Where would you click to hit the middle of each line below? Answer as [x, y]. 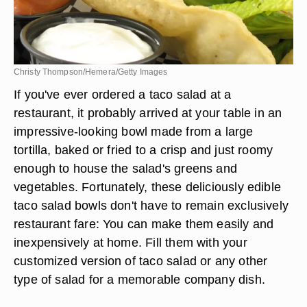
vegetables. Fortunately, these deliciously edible [148, 187]
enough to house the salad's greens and [125, 168]
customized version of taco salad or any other [141, 261]
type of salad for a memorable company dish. [139, 279]
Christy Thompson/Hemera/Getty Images [91, 72]
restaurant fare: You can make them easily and [144, 224]
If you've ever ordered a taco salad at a [123, 94]
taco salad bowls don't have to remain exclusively [151, 205]
